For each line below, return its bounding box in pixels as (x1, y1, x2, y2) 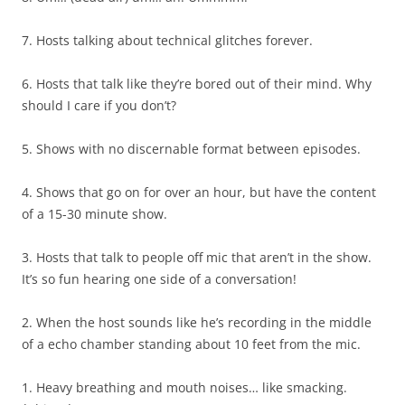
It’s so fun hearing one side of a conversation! (22, 270, 297, 287)
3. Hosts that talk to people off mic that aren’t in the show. (22, 249, 372, 266)
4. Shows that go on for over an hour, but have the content (22, 184, 376, 201)
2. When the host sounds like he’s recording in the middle (22, 314, 372, 331)
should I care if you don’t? (22, 97, 176, 114)
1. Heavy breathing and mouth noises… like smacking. (22, 379, 347, 396)
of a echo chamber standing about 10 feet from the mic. (22, 335, 361, 353)
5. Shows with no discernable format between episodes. (22, 140, 361, 157)
